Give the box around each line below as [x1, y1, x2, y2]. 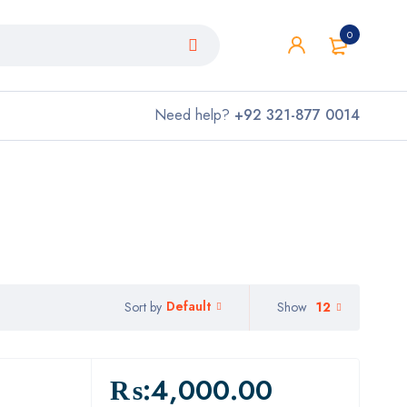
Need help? [154, 104, 234, 125]
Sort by [124, 297, 162, 316]
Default [166, 297, 211, 316]
